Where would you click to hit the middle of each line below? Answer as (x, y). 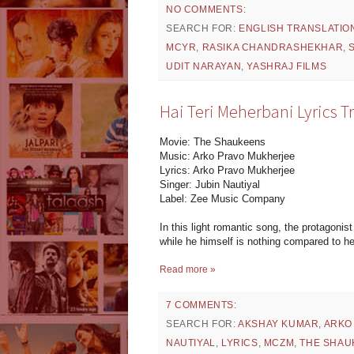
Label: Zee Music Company (222, 198)
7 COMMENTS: (201, 305)
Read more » (188, 269)
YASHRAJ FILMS (287, 66)
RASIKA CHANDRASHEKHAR (273, 47)
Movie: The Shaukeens (213, 141)
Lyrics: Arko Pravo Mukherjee (227, 170)
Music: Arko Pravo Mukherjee (227, 156)
